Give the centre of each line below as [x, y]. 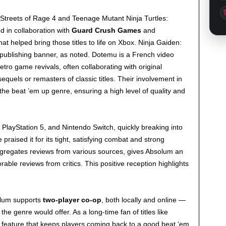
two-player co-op [72, 200]
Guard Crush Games [106, 31]
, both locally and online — [143, 200]
